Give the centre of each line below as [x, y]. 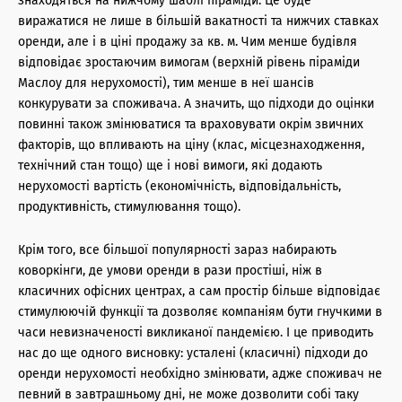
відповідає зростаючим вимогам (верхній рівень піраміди [189, 62]
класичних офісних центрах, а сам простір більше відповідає [199, 291]
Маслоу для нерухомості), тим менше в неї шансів [166, 83]
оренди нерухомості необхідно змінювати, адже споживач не [200, 373]
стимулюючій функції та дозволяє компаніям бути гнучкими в [200, 311]
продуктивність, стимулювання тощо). [129, 206]
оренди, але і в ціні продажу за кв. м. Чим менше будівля [188, 41]
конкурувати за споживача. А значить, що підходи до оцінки [196, 103]
